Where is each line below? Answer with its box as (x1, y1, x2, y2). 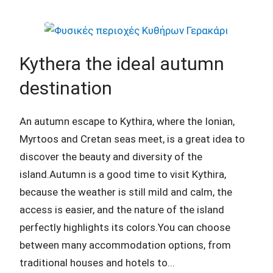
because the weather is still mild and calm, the (19, 185, 232, 198)
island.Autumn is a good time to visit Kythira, (19, 168, 226, 180)
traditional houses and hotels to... (19, 256, 175, 269)
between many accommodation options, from (19, 238, 231, 251)
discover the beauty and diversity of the (19, 150, 202, 163)
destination (19, 77, 112, 99)
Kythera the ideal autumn (19, 52, 224, 74)
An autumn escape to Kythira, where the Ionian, (19, 115, 235, 127)
